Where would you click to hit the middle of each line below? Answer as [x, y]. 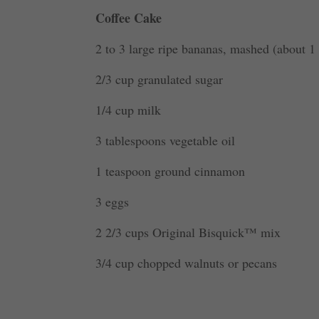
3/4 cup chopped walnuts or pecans [187, 263]
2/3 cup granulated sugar [159, 79]
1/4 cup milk [129, 110]
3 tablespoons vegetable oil [166, 141]
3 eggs [113, 202]
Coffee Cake [129, 18]
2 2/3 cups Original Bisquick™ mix [188, 232]
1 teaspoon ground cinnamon [171, 171]
